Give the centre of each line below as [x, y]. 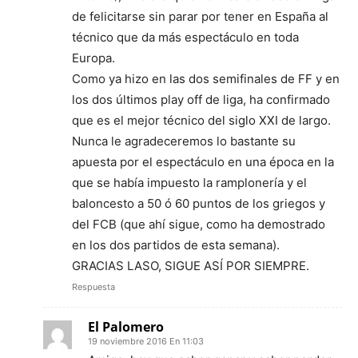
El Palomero [126, 326]
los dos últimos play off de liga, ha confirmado [201, 99]
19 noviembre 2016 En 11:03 [146, 341]
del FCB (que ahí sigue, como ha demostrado [199, 224]
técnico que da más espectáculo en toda [185, 37]
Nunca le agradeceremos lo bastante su [184, 141]
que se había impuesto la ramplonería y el [189, 182]
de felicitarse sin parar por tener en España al [200, 16]
